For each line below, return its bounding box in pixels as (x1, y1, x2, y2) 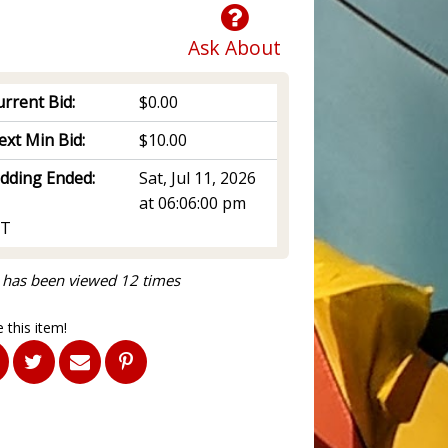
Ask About (187, 33, 281, 61)
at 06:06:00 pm (139, 191, 247, 214)
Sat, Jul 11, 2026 (139, 166, 257, 189)
